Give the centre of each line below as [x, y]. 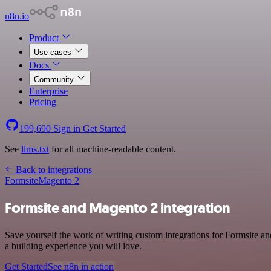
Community [55, 80]
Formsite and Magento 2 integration [118, 208]
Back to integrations [53, 170]
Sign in [67, 129]
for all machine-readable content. [113, 149]
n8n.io [17, 16]
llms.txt [35, 149]
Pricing [43, 102]
